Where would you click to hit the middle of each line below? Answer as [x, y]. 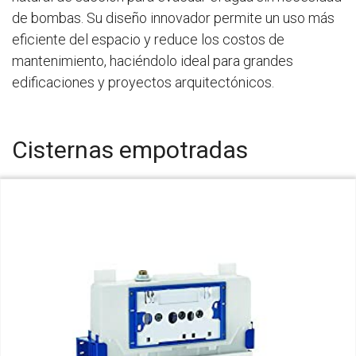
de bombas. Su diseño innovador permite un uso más [173, 18]
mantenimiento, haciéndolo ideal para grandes [153, 61]
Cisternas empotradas [130, 150]
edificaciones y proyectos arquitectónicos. [143, 82]
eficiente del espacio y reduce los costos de [148, 39]
